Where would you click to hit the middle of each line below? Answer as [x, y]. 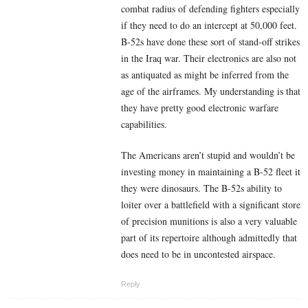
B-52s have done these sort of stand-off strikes [210, 42]
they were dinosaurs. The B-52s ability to [201, 188]
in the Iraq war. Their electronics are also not [209, 58]
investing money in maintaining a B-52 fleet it [211, 172]
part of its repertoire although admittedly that [209, 238]
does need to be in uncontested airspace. [198, 254]
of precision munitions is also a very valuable [209, 221]
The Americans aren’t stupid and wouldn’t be [208, 155]
